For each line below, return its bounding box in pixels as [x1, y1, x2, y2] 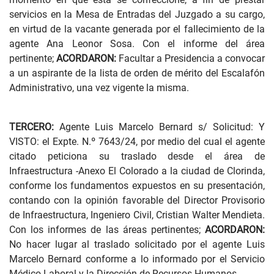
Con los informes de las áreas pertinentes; [9, 224, 205, 235]
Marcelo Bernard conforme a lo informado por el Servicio [9, 253, 265, 265]
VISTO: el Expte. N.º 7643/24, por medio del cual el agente [9, 136, 265, 147]
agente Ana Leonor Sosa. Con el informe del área [9, 38, 265, 50]
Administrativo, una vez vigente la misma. [9, 82, 189, 94]
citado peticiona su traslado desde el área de [9, 150, 265, 162]
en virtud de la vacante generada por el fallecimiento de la [9, 23, 265, 35]
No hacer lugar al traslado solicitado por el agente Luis [9, 239, 265, 250]
